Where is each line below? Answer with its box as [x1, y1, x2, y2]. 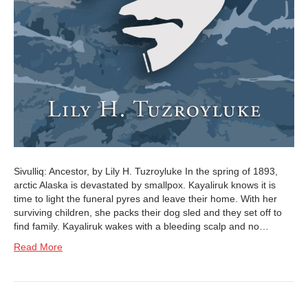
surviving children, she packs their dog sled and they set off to [14, 206, 282, 218]
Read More [14, 241, 63, 252]
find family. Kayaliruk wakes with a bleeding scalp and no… [14, 220, 269, 232]
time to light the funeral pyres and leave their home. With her [14, 192, 277, 204]
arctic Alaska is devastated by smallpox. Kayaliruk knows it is [14, 179, 276, 190]
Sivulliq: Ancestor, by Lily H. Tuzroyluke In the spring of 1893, [14, 165, 278, 177]
